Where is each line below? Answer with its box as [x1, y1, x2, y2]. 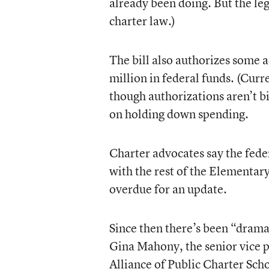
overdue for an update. [109, 181, 227, 197]
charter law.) [109, 13, 175, 29]
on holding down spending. [109, 106, 249, 122]
